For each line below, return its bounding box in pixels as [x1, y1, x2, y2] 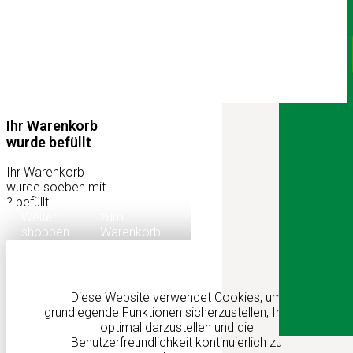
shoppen [21, 224, 70, 240]
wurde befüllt [6, 133, 91, 150]
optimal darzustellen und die [99, 319, 254, 335]
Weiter [21, 209, 58, 225]
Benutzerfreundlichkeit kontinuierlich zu [71, 334, 282, 350]
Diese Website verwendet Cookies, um [70, 289, 283, 305]
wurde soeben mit [6, 179, 106, 195]
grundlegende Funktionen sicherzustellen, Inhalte [44, 304, 309, 320]
